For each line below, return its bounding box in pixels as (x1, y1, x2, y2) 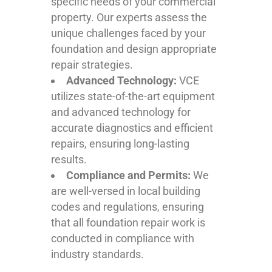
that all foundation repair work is (51, 216, 205, 229)
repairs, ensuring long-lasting (51, 137, 189, 150)
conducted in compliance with (51, 231, 194, 245)
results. (51, 152, 87, 166)
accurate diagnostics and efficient (51, 121, 213, 134)
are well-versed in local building (51, 184, 200, 197)
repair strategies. (51, 58, 133, 71)
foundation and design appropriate (51, 42, 217, 55)
